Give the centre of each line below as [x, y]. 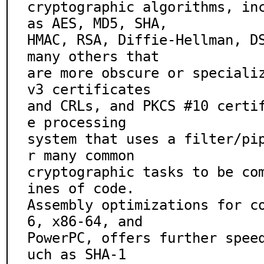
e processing [77, 123]
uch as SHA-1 [77, 255]
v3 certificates [89, 90]
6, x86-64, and [85, 222]
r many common [81, 156]
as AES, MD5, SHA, [97, 24]
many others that [93, 57]
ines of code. [81, 189]
